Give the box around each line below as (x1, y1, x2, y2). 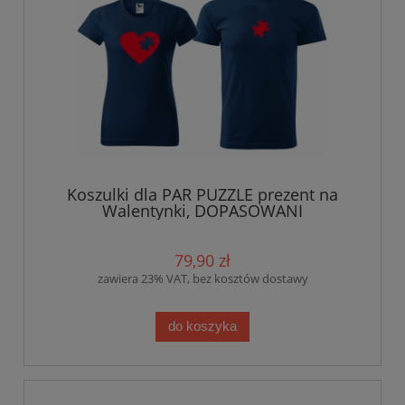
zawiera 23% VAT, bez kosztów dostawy (97, 269, 308, 287)
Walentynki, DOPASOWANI (102, 199, 303, 221)
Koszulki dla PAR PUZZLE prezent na (67, 183, 338, 205)
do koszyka (168, 318, 237, 334)
